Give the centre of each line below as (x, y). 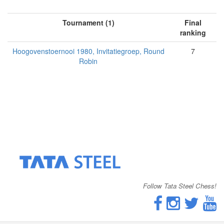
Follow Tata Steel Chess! (180, 185)
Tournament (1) (88, 22)
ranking (193, 32)
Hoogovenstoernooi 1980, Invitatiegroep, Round (88, 51)
